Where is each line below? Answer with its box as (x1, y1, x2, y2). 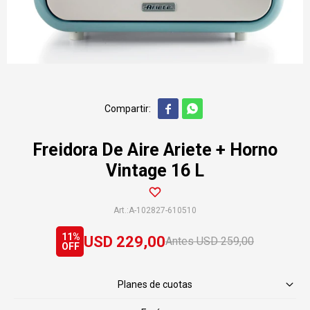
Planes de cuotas (118, 279, 192, 290)
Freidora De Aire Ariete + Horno (33, 140, 277, 160)
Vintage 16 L (106, 161, 204, 181)
